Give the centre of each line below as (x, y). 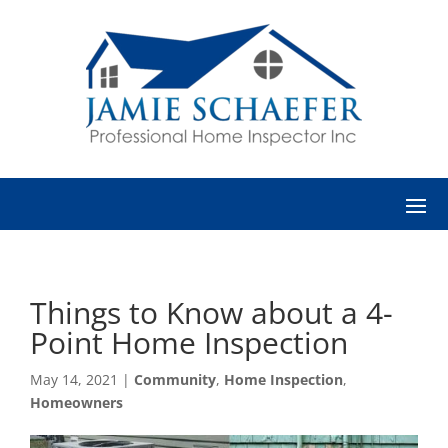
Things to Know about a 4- (211, 312)
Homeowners (76, 402)
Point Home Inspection (189, 342)
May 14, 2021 (74, 379)
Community (175, 379)
